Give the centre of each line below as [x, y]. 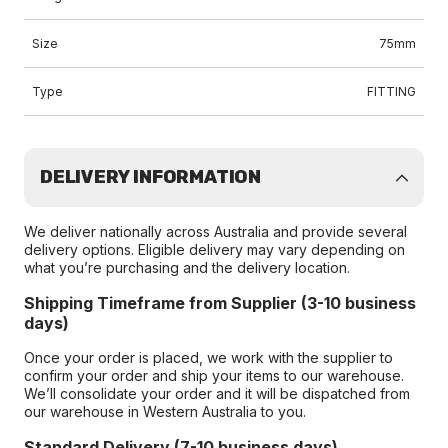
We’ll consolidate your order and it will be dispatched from [217, 393]
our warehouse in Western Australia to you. [165, 411]
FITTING [391, 91]
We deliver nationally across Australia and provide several [215, 231]
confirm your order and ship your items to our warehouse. [214, 375]
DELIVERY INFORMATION [150, 177]
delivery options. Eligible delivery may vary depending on [214, 249]
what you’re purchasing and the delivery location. [187, 267]
